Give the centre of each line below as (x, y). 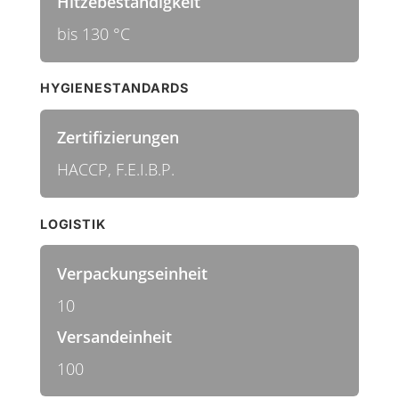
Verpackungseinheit (132, 273)
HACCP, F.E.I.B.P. (115, 170)
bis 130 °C (93, 34)
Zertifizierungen (118, 138)
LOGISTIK (73, 224)
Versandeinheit (114, 336)
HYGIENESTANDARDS (114, 88)
